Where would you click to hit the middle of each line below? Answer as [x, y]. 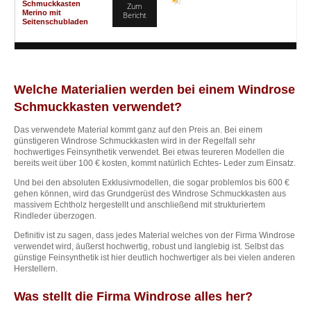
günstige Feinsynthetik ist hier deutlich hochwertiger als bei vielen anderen [154, 258]
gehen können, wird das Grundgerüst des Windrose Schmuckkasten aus [150, 194]
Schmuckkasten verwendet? [98, 107]
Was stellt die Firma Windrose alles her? [133, 297]
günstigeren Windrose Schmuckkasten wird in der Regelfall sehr [135, 141]
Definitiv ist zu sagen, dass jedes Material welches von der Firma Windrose [154, 236]
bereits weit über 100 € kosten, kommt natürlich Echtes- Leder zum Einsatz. [155, 163]
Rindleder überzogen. [55, 216]
